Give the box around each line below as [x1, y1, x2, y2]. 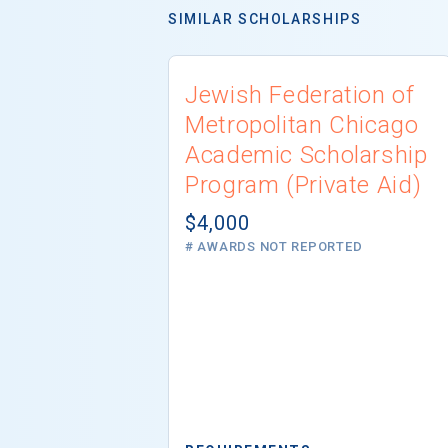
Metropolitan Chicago [185, 110, 419, 139]
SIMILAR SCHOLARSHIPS [168, 10, 362, 27]
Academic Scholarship [185, 140, 428, 169]
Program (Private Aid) [185, 170, 422, 199]
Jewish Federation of [185, 80, 415, 109]
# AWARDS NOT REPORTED [185, 238, 363, 254]
